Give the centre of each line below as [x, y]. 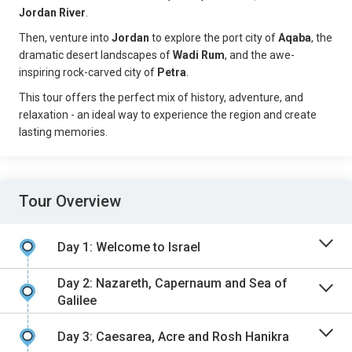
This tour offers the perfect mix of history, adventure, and [161, 97]
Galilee [77, 301]
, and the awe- [260, 55]
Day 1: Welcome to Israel [129, 247]
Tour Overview [70, 201]
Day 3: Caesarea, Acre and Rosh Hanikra [173, 337]
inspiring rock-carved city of [87, 72]
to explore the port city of [215, 38]
